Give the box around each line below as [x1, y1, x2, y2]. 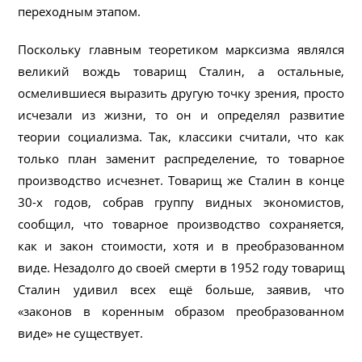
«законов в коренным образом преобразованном [18, 302, 344, 319]
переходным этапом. [18, 2, 141, 19]
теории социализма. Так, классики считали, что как [18, 128, 344, 145]
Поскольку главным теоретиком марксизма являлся [18, 40, 344, 57]
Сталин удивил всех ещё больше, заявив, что [18, 280, 344, 297]
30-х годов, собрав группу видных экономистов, [18, 193, 344, 210]
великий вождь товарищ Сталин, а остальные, [18, 62, 344, 79]
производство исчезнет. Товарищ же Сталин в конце [18, 171, 344, 188]
